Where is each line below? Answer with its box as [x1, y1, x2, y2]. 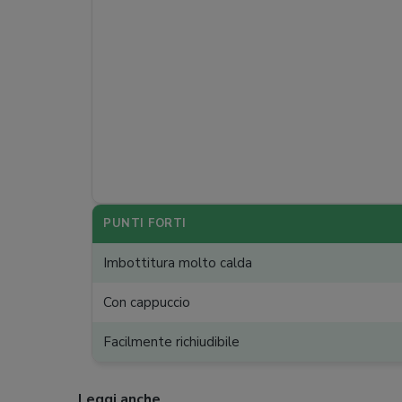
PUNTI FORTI [103, 215, 187, 232]
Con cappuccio [103, 293, 190, 311]
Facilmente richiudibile [103, 332, 240, 351]
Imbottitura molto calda [103, 253, 252, 272]
